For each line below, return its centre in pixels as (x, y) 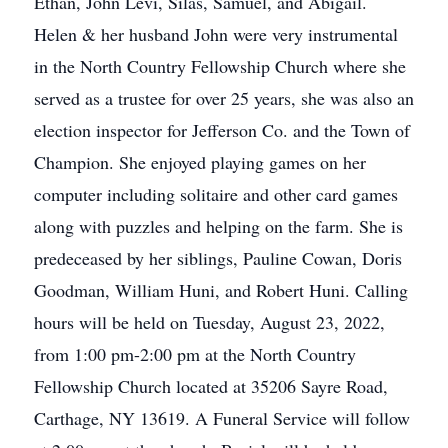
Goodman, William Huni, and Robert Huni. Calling (221, 290)
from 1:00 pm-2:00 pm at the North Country (195, 354)
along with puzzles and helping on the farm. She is (218, 226)
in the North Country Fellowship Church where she (220, 66)
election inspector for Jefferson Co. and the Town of (222, 130)
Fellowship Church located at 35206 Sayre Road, (211, 386)
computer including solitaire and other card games (216, 194)
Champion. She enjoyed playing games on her (200, 162)
